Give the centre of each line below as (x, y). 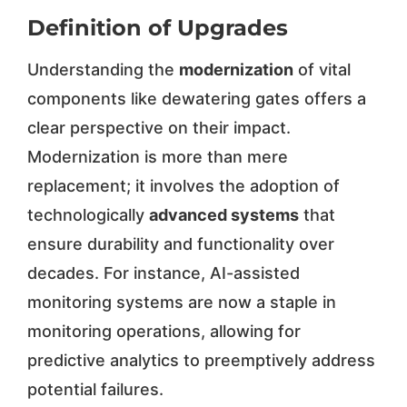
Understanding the (103, 69)
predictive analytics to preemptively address (201, 360)
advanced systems (223, 214)
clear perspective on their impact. (159, 127)
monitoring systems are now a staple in (181, 302)
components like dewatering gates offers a (196, 98)
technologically (88, 214)
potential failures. (95, 389)
